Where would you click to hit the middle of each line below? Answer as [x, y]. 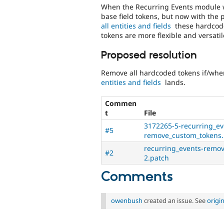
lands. [174, 82]
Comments [137, 177]
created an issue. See [175, 201]
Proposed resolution [149, 56]
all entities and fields [136, 25]
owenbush [127, 201]
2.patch [156, 158]
